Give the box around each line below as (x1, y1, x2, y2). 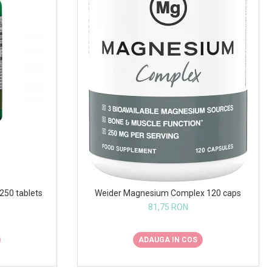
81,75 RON (148, 202, 188, 212)
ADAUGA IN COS (138, 235, 198, 244)
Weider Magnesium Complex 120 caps (95, 188, 242, 198)
